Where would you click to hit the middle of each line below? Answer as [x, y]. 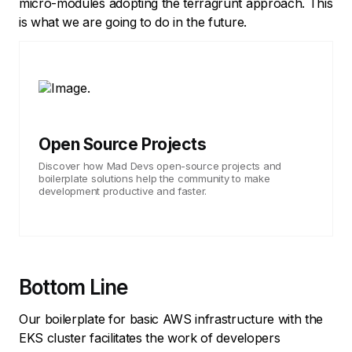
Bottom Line [73, 287]
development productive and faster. [123, 191]
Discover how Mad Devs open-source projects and [160, 165]
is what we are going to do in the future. [135, 22]
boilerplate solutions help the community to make [154, 178]
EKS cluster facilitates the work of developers [150, 337]
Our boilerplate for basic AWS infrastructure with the [171, 319]
